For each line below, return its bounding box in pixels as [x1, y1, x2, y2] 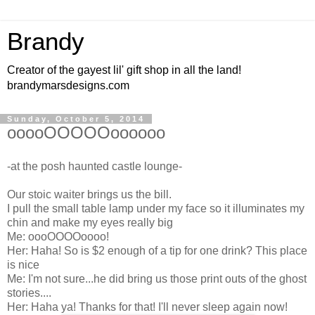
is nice [7, 258, 39, 271]
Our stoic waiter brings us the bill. [7, 188, 172, 200]
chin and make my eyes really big [7, 216, 173, 229]
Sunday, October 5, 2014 [7, 115, 145, 123]
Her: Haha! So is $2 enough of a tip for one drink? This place [7, 244, 307, 257]
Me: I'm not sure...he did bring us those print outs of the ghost [7, 272, 307, 285]
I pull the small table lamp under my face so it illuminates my [7, 202, 304, 214]
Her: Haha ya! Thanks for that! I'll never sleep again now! [7, 300, 288, 313]
